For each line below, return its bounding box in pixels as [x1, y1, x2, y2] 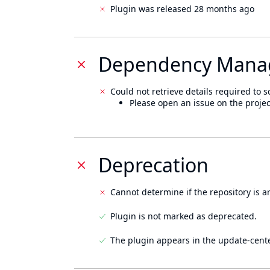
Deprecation [98, 152, 209, 178]
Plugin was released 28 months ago [110, 3, 254, 14]
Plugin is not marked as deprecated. [110, 210, 257, 222]
